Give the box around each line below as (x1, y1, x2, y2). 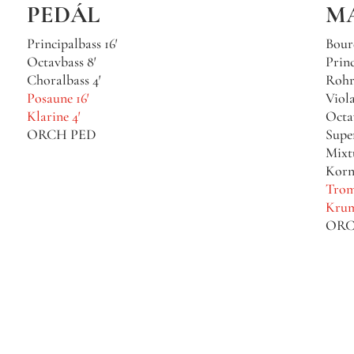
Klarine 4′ (26, 107, 81, 125)
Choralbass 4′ (26, 70, 101, 88)
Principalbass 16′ (26, 34, 118, 52)
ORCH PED (26, 125, 96, 143)
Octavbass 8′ (26, 52, 96, 70)
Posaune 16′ (26, 88, 89, 107)
